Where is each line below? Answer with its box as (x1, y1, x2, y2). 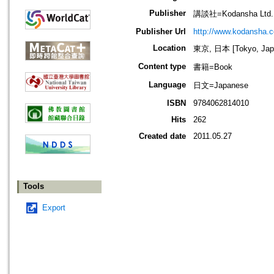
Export (42, 203, 65, 213)
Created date (139, 131, 186, 141)
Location (153, 43, 186, 53)
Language (149, 80, 186, 90)
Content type (138, 62, 186, 72)
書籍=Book (193, 62, 232, 72)
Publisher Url (136, 27, 186, 37)
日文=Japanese (193, 81, 248, 91)
